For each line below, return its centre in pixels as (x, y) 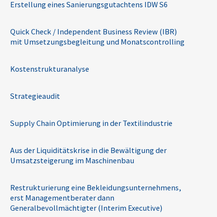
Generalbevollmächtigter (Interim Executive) (86, 208)
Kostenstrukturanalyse (50, 69)
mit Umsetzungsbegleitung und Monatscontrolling (97, 41)
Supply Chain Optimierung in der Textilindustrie (91, 123)
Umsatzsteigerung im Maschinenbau (72, 160)
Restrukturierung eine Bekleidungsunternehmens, (96, 187)
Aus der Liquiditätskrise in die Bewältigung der (88, 150)
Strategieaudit (35, 96)
